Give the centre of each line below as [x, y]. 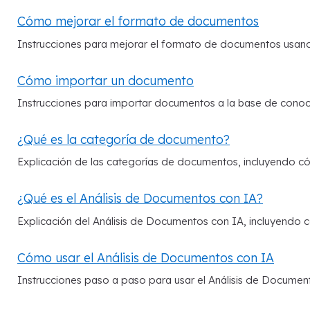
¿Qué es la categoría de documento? [124, 139]
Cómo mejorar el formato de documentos [138, 21]
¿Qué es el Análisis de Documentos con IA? [140, 198]
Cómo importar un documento [106, 80]
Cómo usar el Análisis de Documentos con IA [146, 257]
